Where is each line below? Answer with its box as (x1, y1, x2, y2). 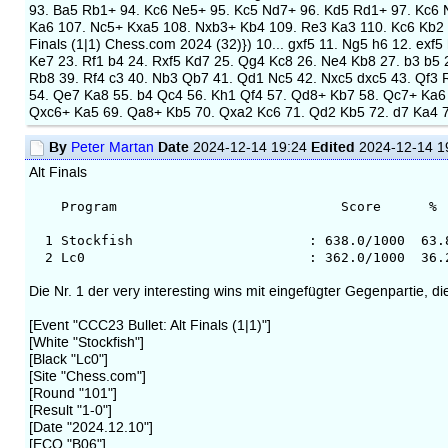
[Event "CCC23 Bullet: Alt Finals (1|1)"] (28, 316, 271, 334)
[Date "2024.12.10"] (28, 418, 153, 436)
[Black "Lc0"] (28, 350, 108, 368)
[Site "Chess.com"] (28, 367, 146, 385)
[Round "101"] (28, 384, 117, 402)
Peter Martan (70, 138, 154, 156)
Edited (310, 137, 355, 156)
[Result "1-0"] (28, 401, 112, 419)
